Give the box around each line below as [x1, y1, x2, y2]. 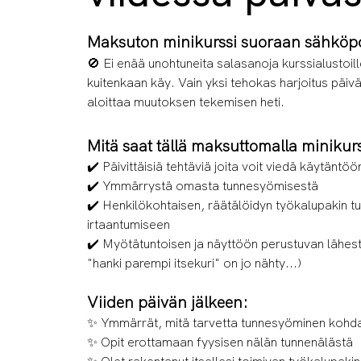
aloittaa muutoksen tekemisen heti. [87, 93, 284, 111]
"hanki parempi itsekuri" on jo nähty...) [87, 255, 301, 272]
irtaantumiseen [87, 216, 170, 234]
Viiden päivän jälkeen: [87, 292, 248, 313]
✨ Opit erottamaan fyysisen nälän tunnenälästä [87, 334, 353, 351]
